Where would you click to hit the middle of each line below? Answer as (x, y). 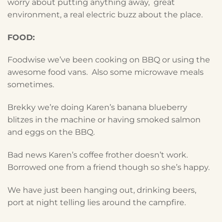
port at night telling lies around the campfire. (97, 202)
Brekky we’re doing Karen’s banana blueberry (97, 108)
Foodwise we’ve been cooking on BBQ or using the (109, 60)
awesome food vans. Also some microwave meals (106, 72)
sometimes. (31, 85)
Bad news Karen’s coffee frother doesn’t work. (100, 155)
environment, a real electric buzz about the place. (105, 14)
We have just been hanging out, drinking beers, (102, 190)
